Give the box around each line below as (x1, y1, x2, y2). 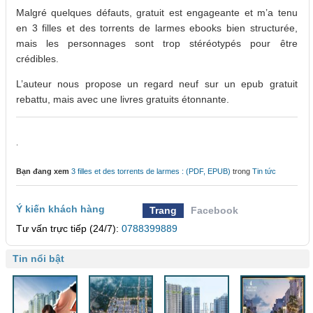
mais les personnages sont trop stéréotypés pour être (16, 38, 298, 50)
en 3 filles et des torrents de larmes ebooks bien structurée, (16, 22, 298, 34)
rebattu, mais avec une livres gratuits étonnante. (16, 94, 229, 105)
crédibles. (16, 53, 59, 65)
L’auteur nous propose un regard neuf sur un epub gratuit (16, 78, 298, 90)
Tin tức (252, 167, 276, 176)
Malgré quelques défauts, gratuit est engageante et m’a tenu (16, 7, 298, 19)
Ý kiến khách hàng (16, 203, 105, 215)
